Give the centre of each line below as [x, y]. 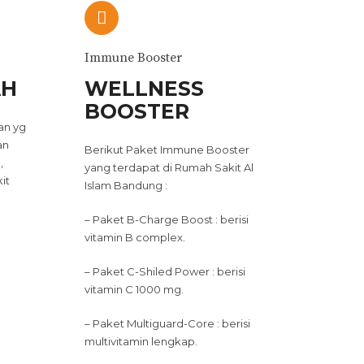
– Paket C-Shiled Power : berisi [165, 271]
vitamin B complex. [134, 237]
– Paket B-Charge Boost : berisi [166, 219]
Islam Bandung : [126, 185]
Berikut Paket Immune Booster [167, 149]
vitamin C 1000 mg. [134, 289]
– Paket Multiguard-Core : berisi [167, 323]
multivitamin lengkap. [141, 341]
